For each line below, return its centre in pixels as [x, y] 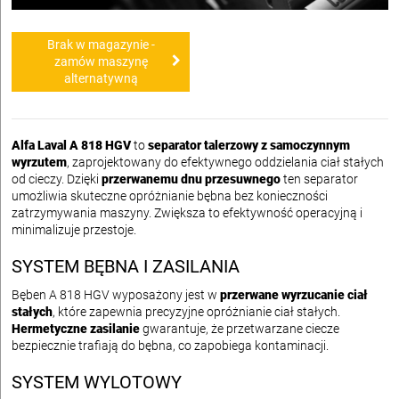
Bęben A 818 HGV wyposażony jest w [116, 295]
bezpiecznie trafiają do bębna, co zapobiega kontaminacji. [170, 346]
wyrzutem [39, 163]
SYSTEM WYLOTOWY [97, 383]
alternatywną [101, 79]
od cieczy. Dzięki [57, 179]
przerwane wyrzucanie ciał [294, 295]
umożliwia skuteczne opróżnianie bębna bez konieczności [170, 196]
